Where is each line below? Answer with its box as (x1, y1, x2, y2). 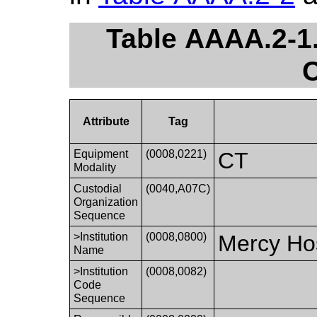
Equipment (74, 147, 129, 160)
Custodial (74, 182, 122, 195)
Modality (74, 161, 117, 173)
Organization (74, 195, 139, 208)
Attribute (82, 115, 129, 127)
